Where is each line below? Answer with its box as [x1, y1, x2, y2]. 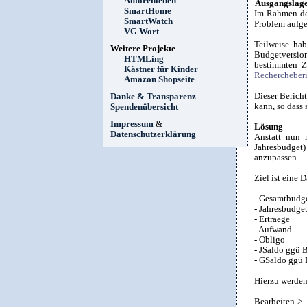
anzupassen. [254, 152, 299, 162]
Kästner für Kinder [124, 64, 198, 74]
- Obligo [254, 234, 285, 245]
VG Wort [124, 27, 159, 36]
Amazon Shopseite [124, 75, 195, 84]
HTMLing [124, 54, 164, 64]
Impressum [110, 119, 153, 129]
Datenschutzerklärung [110, 130, 196, 139]
